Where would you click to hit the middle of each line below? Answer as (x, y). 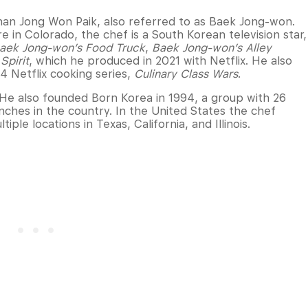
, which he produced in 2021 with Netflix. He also (161, 61)
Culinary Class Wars (186, 74)
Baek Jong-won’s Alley (212, 48)
